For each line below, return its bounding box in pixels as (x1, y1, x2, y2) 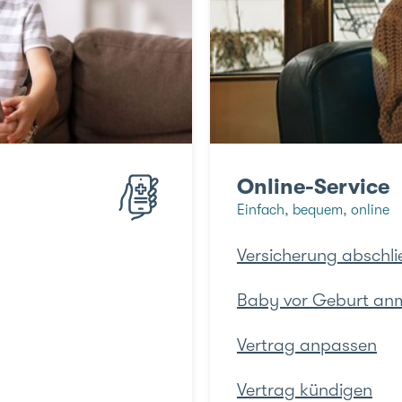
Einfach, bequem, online (237, 201, 389, 218)
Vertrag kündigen (237, 379, 372, 400)
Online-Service (237, 173, 389, 199)
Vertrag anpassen (237, 334, 377, 355)
